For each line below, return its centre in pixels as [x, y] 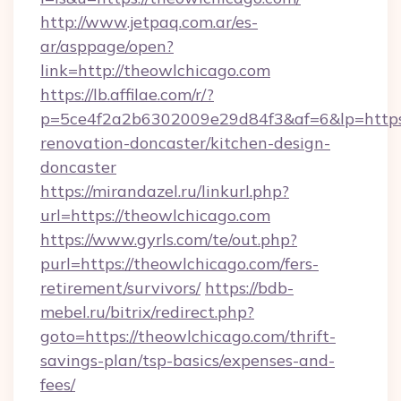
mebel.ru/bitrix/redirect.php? [147, 312]
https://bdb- [249, 288]
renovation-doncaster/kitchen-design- [185, 143]
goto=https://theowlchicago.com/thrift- [188, 336]
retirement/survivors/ [120, 288]
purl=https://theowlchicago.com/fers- [179, 264]
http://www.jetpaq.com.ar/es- [149, 22]
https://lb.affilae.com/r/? [127, 94]
